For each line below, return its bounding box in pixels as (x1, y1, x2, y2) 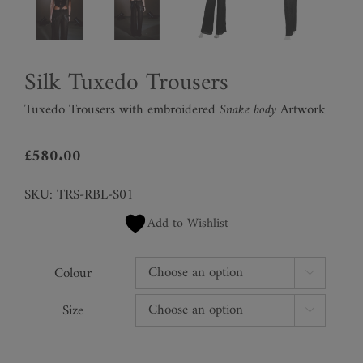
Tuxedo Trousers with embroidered (24, 97, 216, 122)
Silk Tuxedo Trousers (24, 62, 228, 105)
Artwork (280, 97, 326, 122)
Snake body (216, 97, 280, 122)
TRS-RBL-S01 (57, 182, 134, 207)
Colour (54, 261, 92, 286)
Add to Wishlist (147, 211, 228, 235)
